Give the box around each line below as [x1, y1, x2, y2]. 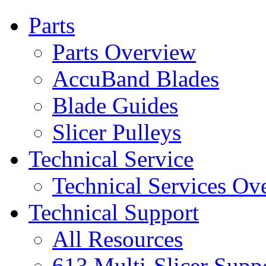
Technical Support [28, 199, 199, 225]
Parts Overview [52, 39, 196, 65]
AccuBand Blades [52, 65, 219, 91]
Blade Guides [52, 92, 178, 118]
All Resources [52, 226, 183, 252]
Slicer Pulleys [52, 119, 181, 145]
